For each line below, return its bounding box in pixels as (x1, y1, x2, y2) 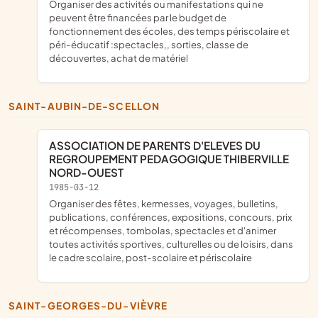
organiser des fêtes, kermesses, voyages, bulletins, (49, 197, 57, 210)
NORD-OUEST (49, 165, 124, 180)
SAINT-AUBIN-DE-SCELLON (16, 99, 160, 112)
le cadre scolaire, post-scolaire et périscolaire (49, 251, 252, 264)
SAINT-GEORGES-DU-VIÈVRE (16, 300, 168, 312)
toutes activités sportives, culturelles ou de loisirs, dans (49, 238, 293, 251)
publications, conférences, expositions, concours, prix (49, 211, 292, 224)
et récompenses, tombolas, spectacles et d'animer (49, 224, 276, 237)
